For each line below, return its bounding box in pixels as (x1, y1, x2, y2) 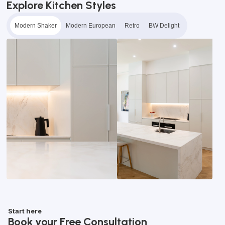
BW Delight (149, 22, 179, 29)
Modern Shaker (15, 22, 57, 29)
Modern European (66, 22, 116, 29)
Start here (8, 207, 42, 215)
